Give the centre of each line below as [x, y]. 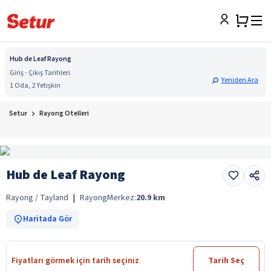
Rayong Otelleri [64, 113]
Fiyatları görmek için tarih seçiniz [75, 260]
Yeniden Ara [240, 80]
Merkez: [122, 198]
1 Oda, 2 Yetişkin [35, 86]
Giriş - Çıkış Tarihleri [40, 73]
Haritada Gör [47, 219]
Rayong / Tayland [37, 198]
